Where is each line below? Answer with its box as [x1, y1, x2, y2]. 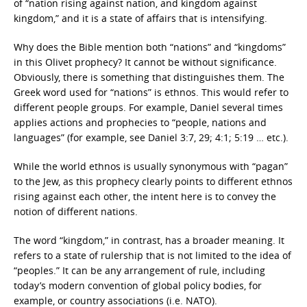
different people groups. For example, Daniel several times [14, 101, 283, 114]
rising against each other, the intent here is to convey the [14, 190, 276, 203]
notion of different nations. [14, 205, 138, 218]
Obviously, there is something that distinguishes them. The [14, 71, 284, 84]
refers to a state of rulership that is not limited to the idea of [14, 249, 291, 262]
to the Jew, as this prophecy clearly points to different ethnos [14, 175, 293, 188]
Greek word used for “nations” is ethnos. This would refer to [14, 86, 288, 99]
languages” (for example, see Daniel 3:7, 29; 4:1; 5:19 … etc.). [14, 131, 288, 144]
